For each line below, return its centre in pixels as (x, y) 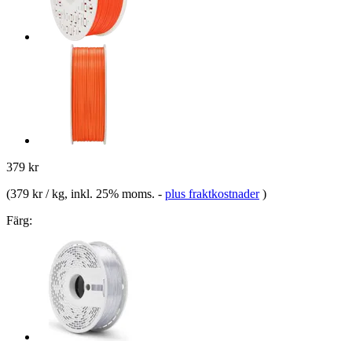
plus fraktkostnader (212, 193)
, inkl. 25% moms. (111, 193)
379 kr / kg (37, 193)
